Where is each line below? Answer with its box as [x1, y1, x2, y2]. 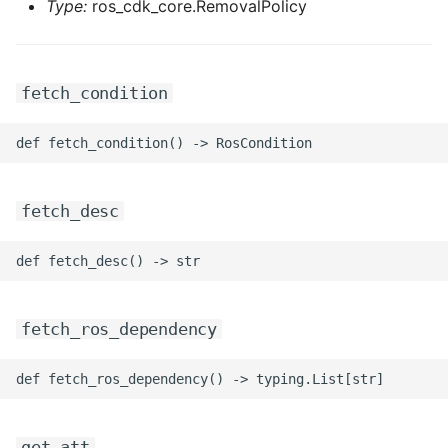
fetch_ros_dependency [21, 319, 217, 339]
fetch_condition [21, 83, 168, 103]
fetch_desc [21, 201, 119, 221]
